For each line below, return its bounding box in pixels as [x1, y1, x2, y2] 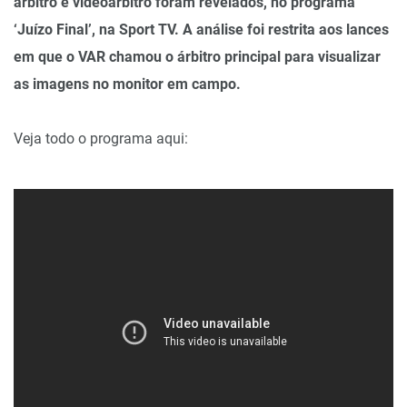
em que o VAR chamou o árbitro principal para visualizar [14, 48, 381, 65]
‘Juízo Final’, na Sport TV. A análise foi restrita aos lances [14, 21, 389, 38]
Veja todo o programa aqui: [14, 130, 188, 147]
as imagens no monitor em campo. [14, 75, 241, 93]
